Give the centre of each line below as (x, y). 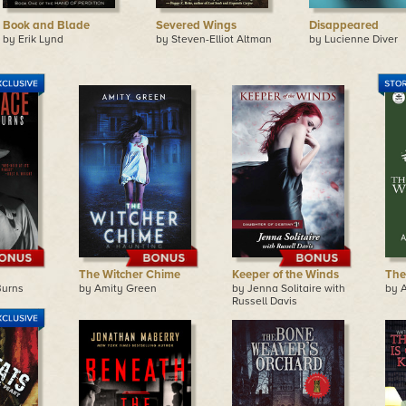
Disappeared (343, 25)
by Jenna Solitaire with (289, 288)
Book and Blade (46, 25)
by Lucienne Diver (353, 39)
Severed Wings (196, 25)
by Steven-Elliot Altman (213, 39)
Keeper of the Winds (285, 275)
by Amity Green (118, 288)
